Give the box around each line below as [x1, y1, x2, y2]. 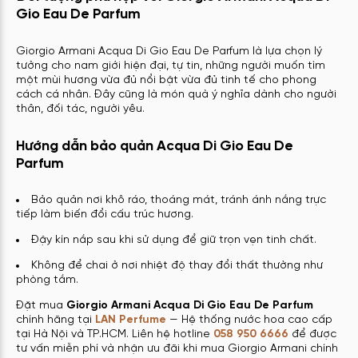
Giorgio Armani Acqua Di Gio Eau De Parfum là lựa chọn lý [16, 45, 322, 58]
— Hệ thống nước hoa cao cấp [166, 314, 332, 327]
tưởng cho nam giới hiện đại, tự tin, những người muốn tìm [16, 59, 325, 72]
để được [288, 328, 336, 341]
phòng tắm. [16, 274, 78, 287]
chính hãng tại [16, 314, 95, 327]
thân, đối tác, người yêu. [16, 102, 145, 115]
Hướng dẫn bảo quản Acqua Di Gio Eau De [16, 138, 293, 153]
